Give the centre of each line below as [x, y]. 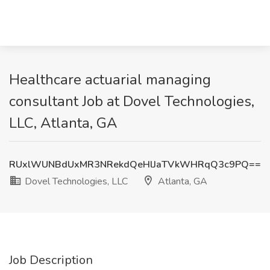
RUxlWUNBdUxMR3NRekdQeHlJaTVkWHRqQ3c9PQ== [135, 165]
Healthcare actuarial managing [110, 80]
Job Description [51, 260]
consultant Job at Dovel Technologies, [132, 101]
